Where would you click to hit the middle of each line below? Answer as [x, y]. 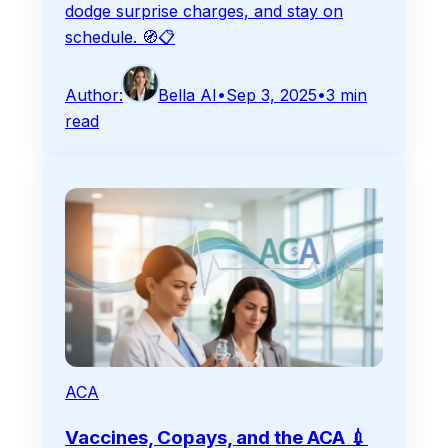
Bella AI [187, 94]
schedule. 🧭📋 [120, 36]
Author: [94, 94]
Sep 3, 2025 [271, 94]
